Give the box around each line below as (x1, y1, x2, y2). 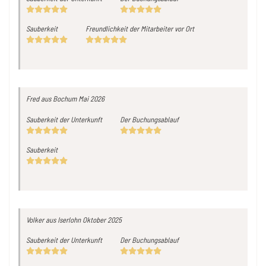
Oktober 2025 (83, 214, 122, 224)
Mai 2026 (78, 94, 104, 103)
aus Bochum (39, 94, 77, 103)
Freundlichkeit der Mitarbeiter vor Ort (85, 24, 194, 34)
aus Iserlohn (44, 214, 81, 224)
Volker (26, 214, 44, 224)
